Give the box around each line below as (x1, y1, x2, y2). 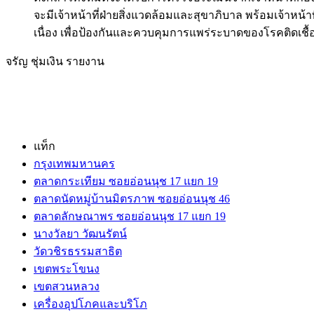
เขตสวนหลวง (34, 280, 100, 292)
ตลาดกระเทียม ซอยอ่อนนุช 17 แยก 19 (34, 175, 218, 187)
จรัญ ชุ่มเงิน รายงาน (6, 55, 104, 67)
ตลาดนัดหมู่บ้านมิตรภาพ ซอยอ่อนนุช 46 (34, 192, 230, 205)
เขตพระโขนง (34, 262, 100, 275)
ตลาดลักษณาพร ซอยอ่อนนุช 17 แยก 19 (34, 210, 226, 222)
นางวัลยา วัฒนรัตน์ (34, 227, 127, 240)
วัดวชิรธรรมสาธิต (34, 245, 122, 257)
